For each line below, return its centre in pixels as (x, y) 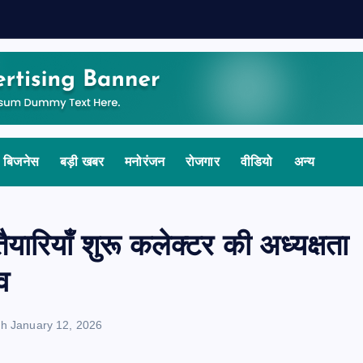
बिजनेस (21, 162)
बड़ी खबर (82, 162)
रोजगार (203, 162)
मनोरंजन (145, 162)
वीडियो (256, 162)
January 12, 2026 (56, 325)
